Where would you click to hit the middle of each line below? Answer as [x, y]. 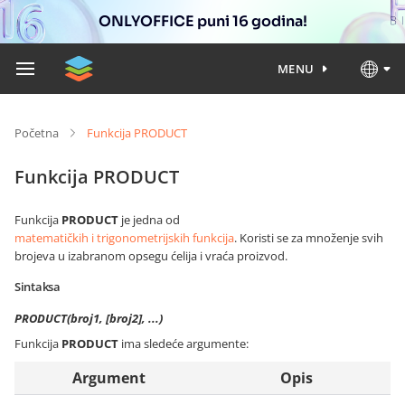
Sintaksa [38, 287]
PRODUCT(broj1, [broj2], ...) [89, 318]
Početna [37, 133]
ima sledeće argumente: [184, 344]
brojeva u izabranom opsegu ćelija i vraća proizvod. [151, 256]
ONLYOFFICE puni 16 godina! [202, 21]
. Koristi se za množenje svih [309, 238]
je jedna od [149, 220]
